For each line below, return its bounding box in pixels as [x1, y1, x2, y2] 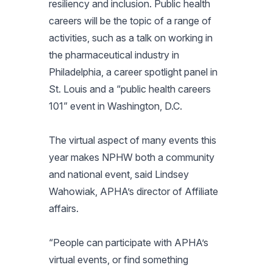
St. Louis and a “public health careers [49, 82, 211, 95]
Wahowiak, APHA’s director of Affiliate [49, 185, 218, 197]
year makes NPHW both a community [49, 151, 214, 163]
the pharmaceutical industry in [49, 48, 179, 61]
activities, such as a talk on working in [49, 31, 213, 44]
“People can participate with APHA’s [49, 236, 208, 249]
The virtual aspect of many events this [49, 133, 216, 146]
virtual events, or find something [49, 253, 188, 266]
